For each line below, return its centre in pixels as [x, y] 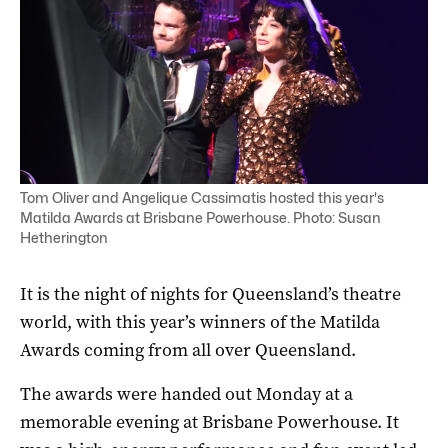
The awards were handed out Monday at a [186, 393]
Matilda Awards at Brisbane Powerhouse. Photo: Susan [200, 217]
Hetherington [64, 237]
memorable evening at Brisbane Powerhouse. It [209, 421]
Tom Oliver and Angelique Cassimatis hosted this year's [202, 197]
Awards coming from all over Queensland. [188, 349]
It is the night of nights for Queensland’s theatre [210, 293]
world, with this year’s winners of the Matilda [200, 321]
